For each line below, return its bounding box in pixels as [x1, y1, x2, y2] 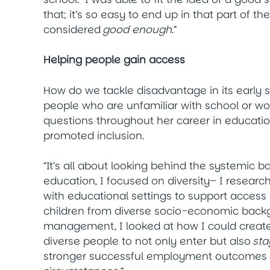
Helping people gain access [43, 52, 185, 67]
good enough [102, 22, 172, 37]
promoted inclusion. [43, 128, 147, 143]
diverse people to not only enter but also [43, 234, 253, 249]
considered [43, 22, 102, 37]
